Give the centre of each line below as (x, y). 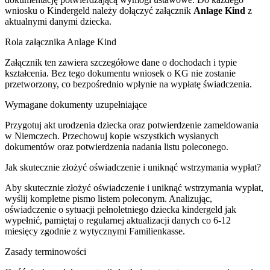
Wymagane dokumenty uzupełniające (76, 104)
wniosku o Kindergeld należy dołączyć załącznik (99, 10)
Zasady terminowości (46, 251)
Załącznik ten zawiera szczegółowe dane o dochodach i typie (121, 62)
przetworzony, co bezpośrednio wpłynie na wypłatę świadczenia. (128, 84)
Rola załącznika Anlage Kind (61, 42)
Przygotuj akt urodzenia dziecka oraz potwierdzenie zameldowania (132, 125)
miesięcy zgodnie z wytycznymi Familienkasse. (95, 231)
